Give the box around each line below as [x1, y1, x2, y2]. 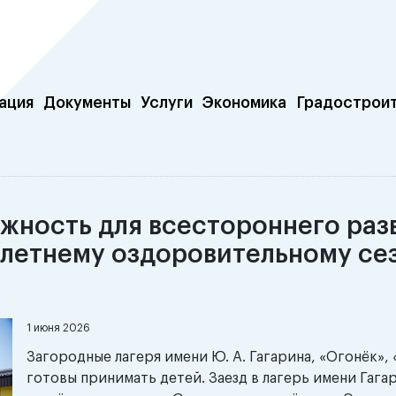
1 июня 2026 [27, 323, 90, 333]
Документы [43, 95, 132, 110]
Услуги [141, 95, 194, 110]
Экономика [202, 95, 287, 110]
